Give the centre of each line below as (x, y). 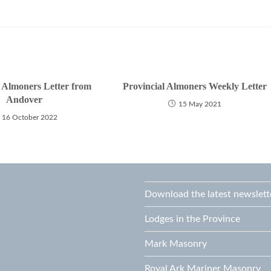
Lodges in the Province (192, 219)
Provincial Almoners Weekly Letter (195, 86)
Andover (24, 100)
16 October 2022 (29, 117)
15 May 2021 (200, 104)
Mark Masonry (176, 244)
